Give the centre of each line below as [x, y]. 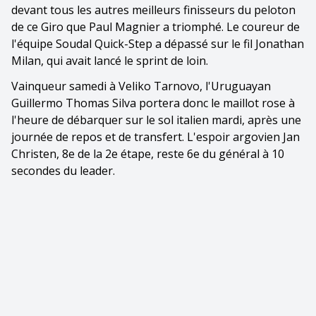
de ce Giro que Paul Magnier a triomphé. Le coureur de [156, 26]
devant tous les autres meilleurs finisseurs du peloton [153, 10]
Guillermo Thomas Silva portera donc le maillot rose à [153, 103]
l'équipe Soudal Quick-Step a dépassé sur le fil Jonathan [158, 43]
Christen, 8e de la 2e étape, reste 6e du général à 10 [148, 153]
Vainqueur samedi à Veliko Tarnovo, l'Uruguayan [141, 86]
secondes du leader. [63, 170]
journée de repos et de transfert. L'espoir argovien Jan [156, 136]
